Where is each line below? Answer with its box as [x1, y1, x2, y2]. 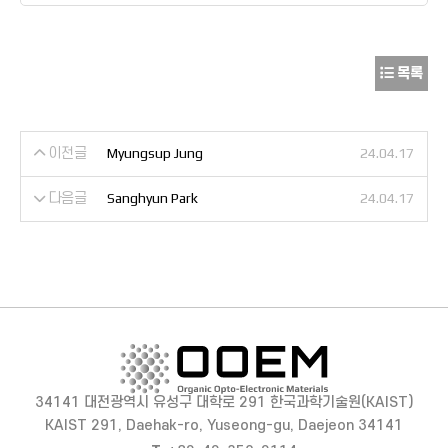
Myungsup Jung [107, 145, 203, 161]
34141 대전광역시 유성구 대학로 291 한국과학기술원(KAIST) [34, 394, 414, 411]
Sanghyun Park [107, 190, 198, 206]
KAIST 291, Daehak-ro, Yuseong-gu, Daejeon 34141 [45, 417, 403, 434]
